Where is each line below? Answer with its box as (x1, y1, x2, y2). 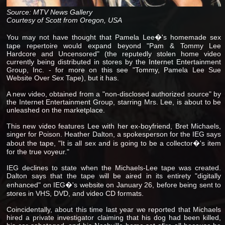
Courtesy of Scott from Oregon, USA (7, 16, 122, 24)
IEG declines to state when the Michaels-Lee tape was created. (7, 163, 221, 172)
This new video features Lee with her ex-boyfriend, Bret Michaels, (7, 122, 221, 130)
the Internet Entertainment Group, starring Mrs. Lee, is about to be (7, 97, 221, 106)
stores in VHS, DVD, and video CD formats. (7, 189, 144, 197)
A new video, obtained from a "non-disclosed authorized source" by (7, 89, 221, 98)
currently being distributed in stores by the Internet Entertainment (7, 57, 221, 66)
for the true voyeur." (7, 147, 69, 156)
